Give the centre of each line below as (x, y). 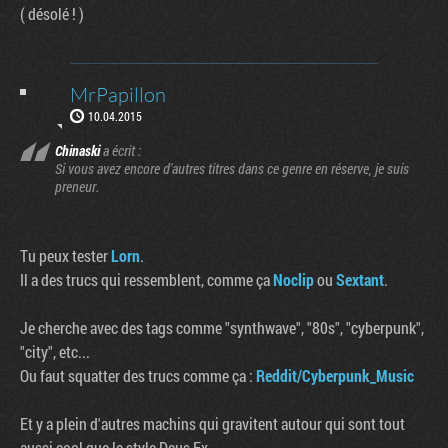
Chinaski (77, 150)
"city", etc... (55, 351)
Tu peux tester (65, 255)
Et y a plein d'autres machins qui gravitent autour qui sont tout (212, 423)
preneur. (77, 186)
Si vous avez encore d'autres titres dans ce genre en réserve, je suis (232, 168)
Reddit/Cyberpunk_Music (335, 375)
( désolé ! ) (52, 13)
